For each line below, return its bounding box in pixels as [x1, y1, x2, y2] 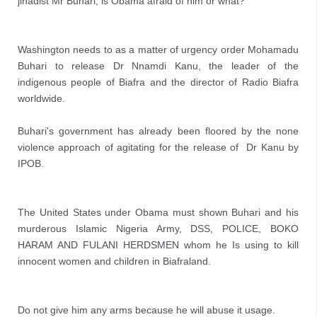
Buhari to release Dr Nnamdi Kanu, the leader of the [18, 60, 299, 71]
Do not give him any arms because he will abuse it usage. [18, 304, 275, 316]
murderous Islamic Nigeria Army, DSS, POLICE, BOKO [18, 223, 299, 234]
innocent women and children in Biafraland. [18, 255, 211, 267]
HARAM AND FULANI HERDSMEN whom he [18, 239, 232, 250]
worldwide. [18, 93, 65, 104]
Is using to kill [232, 239, 299, 250]
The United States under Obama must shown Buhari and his [18, 207, 299, 218]
